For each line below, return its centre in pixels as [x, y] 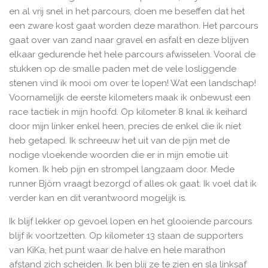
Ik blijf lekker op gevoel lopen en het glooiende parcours [130, 222]
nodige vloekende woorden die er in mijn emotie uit [118, 155]
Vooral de [234, 55]
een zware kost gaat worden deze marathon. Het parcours [133, 26]
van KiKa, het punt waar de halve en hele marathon [117, 250]
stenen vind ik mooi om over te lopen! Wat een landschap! [133, 83]
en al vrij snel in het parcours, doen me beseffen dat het [127, 12]
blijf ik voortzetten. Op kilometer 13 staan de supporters [126, 236]
